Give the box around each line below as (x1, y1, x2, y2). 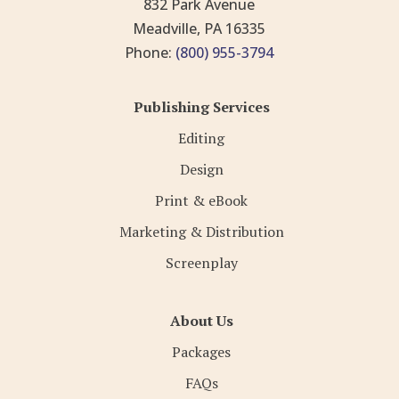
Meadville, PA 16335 (133, 18, 266, 38)
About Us (169, 310, 233, 330)
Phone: (125, 42, 173, 62)
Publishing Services (133, 96, 270, 117)
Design (179, 159, 224, 179)
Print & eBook (155, 190, 248, 210)
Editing (178, 127, 225, 148)
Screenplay (165, 252, 238, 273)
